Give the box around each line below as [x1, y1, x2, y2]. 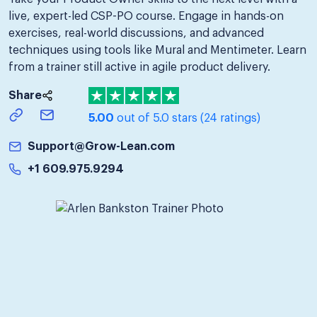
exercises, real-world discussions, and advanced [8, 27, 264, 39]
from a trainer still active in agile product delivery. [8, 61, 270, 73]
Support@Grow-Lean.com [27, 140, 175, 152]
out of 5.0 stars [114, 112, 200, 124]
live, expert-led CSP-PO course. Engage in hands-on [8, 10, 284, 22]
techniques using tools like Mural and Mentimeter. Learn [8, 44, 306, 56]
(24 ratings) [200, 112, 260, 124]
